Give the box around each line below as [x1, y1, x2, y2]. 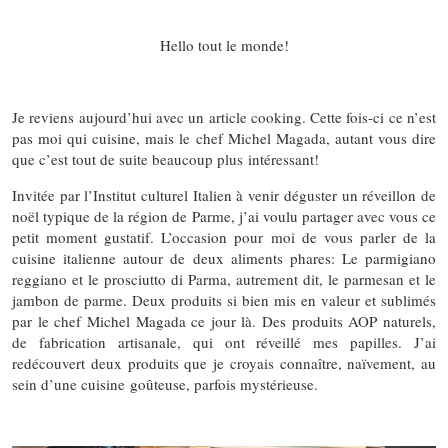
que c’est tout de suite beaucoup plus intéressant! [12, 149, 319, 169]
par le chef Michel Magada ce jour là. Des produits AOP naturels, [12, 311, 436, 331]
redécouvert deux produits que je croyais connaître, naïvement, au [12, 353, 436, 373]
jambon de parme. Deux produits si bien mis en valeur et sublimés [12, 290, 436, 310]
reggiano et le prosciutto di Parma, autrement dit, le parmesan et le [12, 269, 436, 289]
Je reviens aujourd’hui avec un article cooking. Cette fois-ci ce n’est [12, 107, 436, 127]
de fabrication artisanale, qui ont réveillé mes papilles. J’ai [12, 332, 436, 352]
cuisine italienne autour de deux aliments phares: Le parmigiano [12, 248, 436, 268]
